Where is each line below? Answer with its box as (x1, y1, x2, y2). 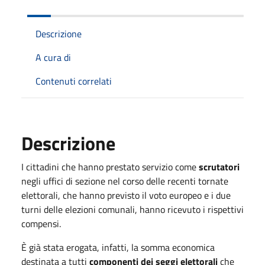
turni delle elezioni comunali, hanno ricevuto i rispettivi (21, 202, 244, 216)
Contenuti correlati (35, 73, 112, 88)
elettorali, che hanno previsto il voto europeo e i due (21, 188, 231, 202)
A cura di (35, 50, 71, 64)
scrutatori (199, 159, 240, 174)
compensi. (21, 216, 61, 231)
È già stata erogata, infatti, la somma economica (21, 240, 215, 254)
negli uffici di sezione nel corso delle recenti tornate (21, 173, 228, 188)
